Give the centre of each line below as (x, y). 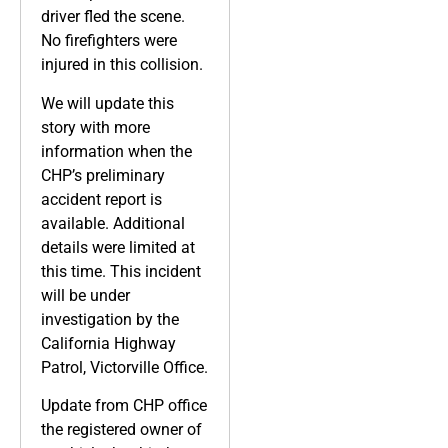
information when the (116, 151)
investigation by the (110, 319)
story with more (95, 127)
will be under (85, 295)
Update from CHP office (124, 406)
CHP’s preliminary (103, 175)
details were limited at (118, 247)
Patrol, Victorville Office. (124, 367)
